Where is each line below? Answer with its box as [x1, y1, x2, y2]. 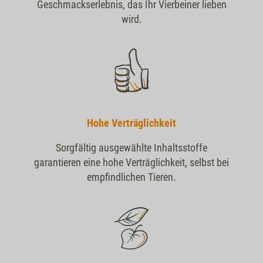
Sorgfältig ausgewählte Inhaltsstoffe [56, 141, 207, 154]
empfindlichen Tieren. [87, 170, 176, 183]
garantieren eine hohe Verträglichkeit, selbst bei [34, 156, 229, 168]
